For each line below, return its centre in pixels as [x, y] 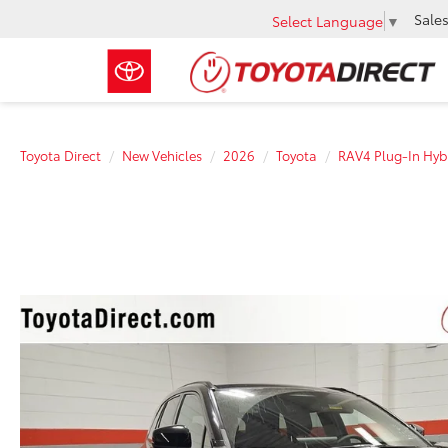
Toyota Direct [60, 155]
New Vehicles [162, 155]
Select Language [327, 20]
